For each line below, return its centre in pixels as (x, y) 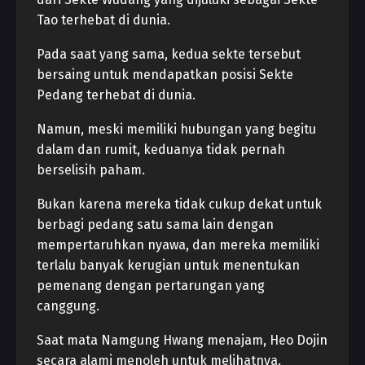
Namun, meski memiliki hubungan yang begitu (176, 129)
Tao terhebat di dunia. (103, 20)
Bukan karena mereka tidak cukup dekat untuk (179, 204)
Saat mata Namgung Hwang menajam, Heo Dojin (182, 340)
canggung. (68, 306)
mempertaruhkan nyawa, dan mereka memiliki (178, 245)
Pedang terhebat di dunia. (116, 95)
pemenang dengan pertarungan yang (151, 286)
